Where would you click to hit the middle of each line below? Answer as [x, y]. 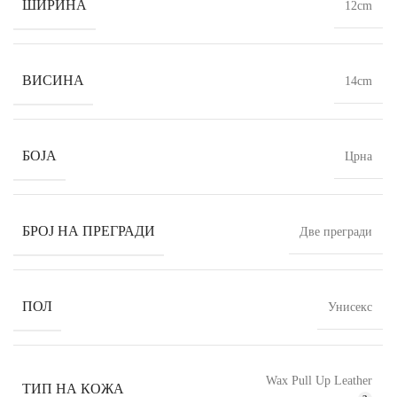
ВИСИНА [53, 81]
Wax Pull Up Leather [319, 381]
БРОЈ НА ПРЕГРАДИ [89, 231]
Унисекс [350, 307]
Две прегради [336, 232]
